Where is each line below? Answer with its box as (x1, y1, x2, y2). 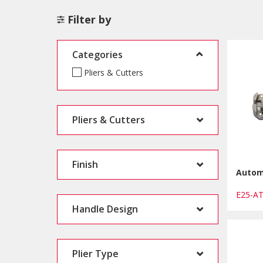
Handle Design (72, 202, 138, 215)
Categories (72, 48, 123, 61)
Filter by (68, 12, 111, 26)
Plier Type (72, 247, 119, 260)
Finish (72, 157, 98, 171)
